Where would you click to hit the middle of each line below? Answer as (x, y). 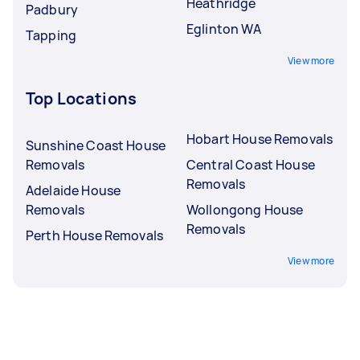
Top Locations (81, 98)
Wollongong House (245, 209)
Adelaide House (74, 190)
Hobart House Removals (260, 139)
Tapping (51, 35)
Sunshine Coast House (96, 145)
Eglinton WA (224, 29)
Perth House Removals (94, 235)
